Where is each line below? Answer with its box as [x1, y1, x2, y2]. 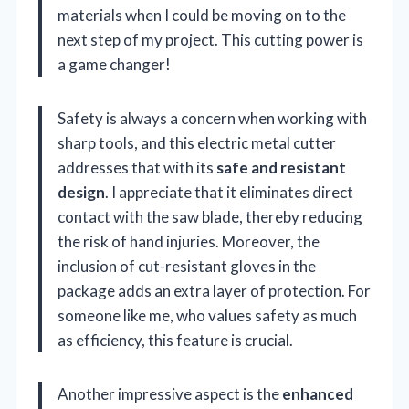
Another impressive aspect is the [58, 383, 282, 404]
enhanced [282, 383, 353, 404]
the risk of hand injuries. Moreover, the [58, 231, 320, 251]
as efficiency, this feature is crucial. [58, 330, 293, 350]
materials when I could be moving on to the [58, 5, 346, 25]
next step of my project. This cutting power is [58, 29, 363, 49]
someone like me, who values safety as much [58, 305, 357, 325]
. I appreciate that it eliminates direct [105, 182, 353, 202]
